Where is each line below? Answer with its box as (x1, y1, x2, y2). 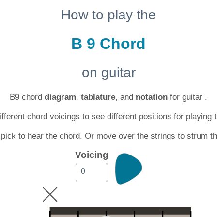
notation (136, 93, 168, 102)
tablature (81, 93, 115, 102)
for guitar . (168, 93, 207, 102)
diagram (45, 93, 76, 102)
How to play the (61, 7, 156, 22)
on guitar (81, 65, 136, 80)
